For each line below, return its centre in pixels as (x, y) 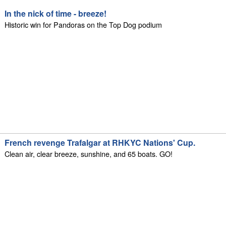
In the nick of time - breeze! (56, 13)
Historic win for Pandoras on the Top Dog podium (83, 24)
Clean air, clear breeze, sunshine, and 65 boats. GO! (89, 154)
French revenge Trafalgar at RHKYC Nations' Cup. (100, 143)
